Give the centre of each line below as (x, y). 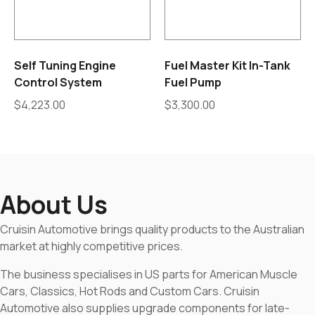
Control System (58, 83)
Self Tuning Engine (65, 66)
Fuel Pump (193, 83)
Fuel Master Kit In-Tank (227, 66)
